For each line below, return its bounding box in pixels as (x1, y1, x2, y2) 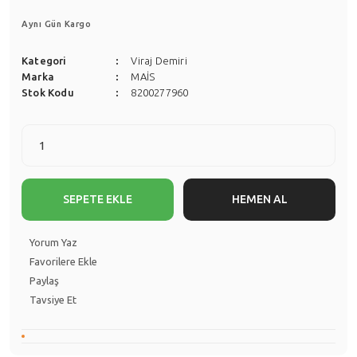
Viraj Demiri (131, 55, 187, 66)
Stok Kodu (22, 87, 74, 98)
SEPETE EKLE (63, 193, 132, 206)
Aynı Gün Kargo (22, 19, 91, 29)
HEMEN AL (231, 193, 288, 206)
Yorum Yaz (29, 237, 77, 248)
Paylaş (29, 275, 59, 286)
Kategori (22, 55, 67, 66)
